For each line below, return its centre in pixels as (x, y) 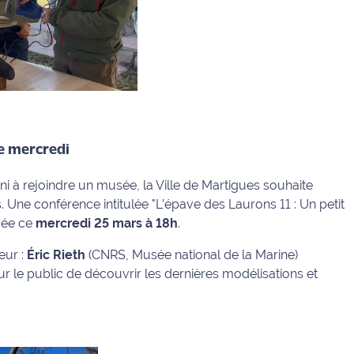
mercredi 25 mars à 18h (107, 223)
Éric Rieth (56, 254)
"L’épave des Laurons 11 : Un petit (248, 204)
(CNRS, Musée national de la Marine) (192, 254)
